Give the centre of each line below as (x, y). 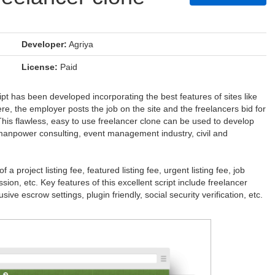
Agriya (80, 44)
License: (40, 67)
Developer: (44, 44)
